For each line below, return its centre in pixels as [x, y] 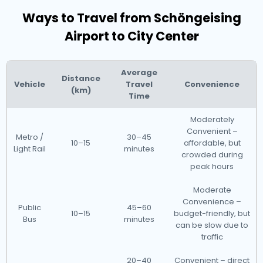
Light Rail [29, 149]
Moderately [212, 119]
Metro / [29, 137]
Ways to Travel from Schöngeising [131, 18]
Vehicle [29, 84]
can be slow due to [212, 225]
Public [29, 208]
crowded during [212, 155]
